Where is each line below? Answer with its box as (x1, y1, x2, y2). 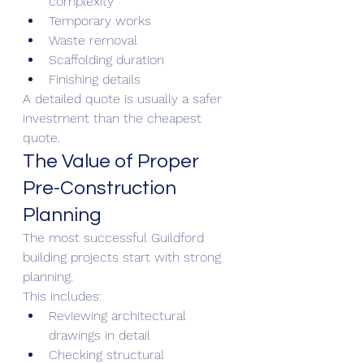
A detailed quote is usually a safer (23, 90, 226, 106)
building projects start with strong (23, 249, 225, 265)
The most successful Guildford (23, 229, 208, 245)
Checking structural (49, 346, 168, 362)
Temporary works (49, 12, 151, 28)
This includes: (23, 288, 102, 304)
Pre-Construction (23, 177, 180, 198)
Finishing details (49, 71, 141, 87)
